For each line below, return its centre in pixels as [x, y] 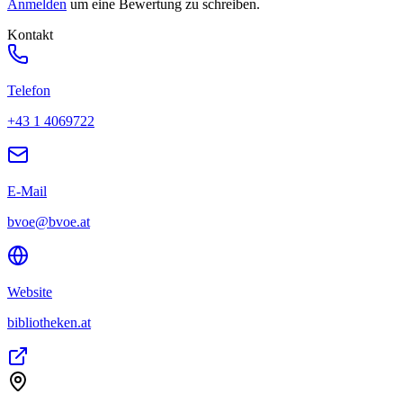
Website [30, 291]
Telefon [29, 90]
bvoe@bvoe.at [49, 221]
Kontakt [30, 34]
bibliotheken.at [49, 322]
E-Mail [27, 191]
